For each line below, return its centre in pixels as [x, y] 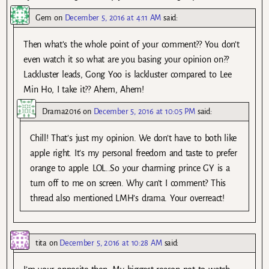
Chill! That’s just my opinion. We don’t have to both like [134, 138]
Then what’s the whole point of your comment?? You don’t [131, 45]
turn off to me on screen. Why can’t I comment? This [128, 183]
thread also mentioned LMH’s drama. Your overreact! [127, 198]
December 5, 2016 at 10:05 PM [144, 112]
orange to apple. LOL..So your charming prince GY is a [130, 168]
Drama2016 [62, 112]
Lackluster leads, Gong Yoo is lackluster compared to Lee [128, 75]
